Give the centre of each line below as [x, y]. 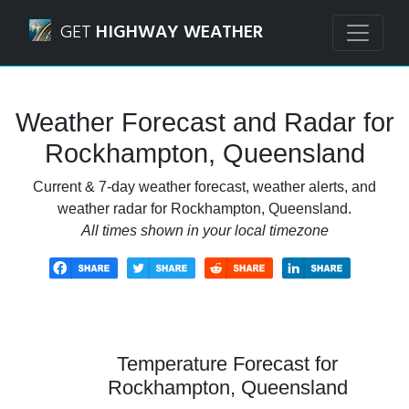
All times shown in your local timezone [204, 231]
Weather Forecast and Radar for [204, 122]
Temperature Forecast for [227, 363]
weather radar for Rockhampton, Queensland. [204, 209]
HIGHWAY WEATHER [179, 33]
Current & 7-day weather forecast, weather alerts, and [204, 187]
